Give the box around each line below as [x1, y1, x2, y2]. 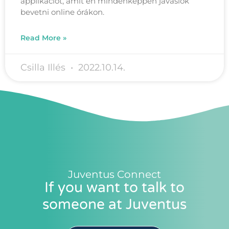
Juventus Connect [68, 168, 161, 180]
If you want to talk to [44, 178, 185, 196]
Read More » [20, 33, 66, 42]
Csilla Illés [20, 61, 68, 73]
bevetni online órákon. [20, 7, 104, 17]
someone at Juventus [42, 195, 187, 213]
